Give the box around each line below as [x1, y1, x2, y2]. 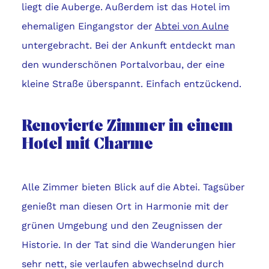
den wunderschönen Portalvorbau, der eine [21, 59, 225, 71]
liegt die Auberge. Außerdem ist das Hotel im [21, 1, 230, 13]
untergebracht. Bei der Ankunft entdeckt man [21, 40, 235, 52]
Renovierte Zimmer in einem [21, 118, 233, 136]
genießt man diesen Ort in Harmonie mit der [21, 201, 229, 213]
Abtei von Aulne [154, 20, 229, 32]
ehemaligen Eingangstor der [21, 20, 155, 32]
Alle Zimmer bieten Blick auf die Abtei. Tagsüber [21, 181, 245, 193]
